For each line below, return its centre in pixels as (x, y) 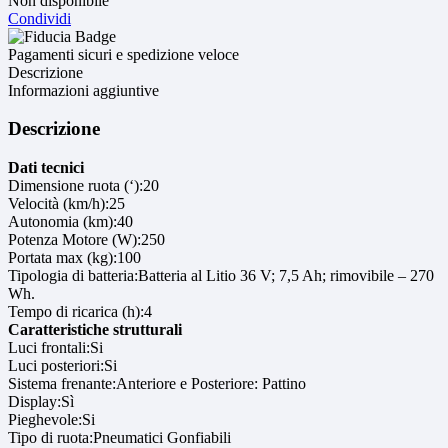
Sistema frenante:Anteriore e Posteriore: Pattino (157, 384)
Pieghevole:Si (51, 420)
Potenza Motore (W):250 (86, 240)
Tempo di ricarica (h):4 (80, 312)
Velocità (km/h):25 (66, 204)
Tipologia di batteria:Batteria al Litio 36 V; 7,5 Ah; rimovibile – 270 (221, 276)
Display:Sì (41, 402)
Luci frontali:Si (55, 348)
